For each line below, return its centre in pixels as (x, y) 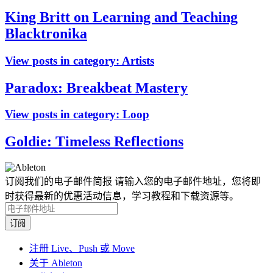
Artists (138, 60)
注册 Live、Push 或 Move (82, 249)
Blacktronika (46, 33)
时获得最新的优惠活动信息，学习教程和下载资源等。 (122, 196)
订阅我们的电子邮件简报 (58, 182)
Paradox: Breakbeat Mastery (96, 87)
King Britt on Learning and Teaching (121, 17)
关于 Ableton (56, 263)
